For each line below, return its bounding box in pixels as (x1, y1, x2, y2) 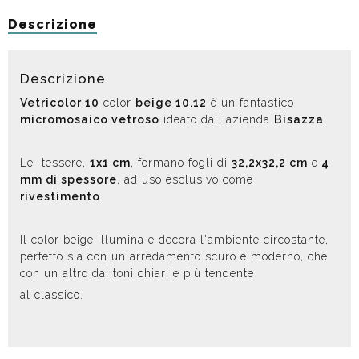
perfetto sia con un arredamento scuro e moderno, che (20, 249, 328, 263)
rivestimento (20, 189, 100, 203)
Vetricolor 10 (20, 95, 99, 109)
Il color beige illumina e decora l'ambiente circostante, (20, 232, 329, 246)
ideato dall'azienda (159, 112, 274, 126)
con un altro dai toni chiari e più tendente (20, 266, 254, 280)
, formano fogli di (131, 155, 232, 169)
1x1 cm (90, 155, 131, 169)
